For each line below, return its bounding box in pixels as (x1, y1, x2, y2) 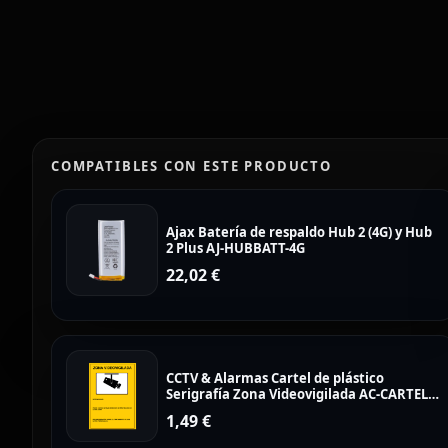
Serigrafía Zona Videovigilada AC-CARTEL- (166, 385, 432, 403)
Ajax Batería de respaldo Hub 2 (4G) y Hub (166, 223, 432, 241)
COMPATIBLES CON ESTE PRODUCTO (51, 157, 332, 175)
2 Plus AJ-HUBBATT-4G (166, 239, 305, 257)
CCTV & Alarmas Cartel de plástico (166, 369, 384, 387)
